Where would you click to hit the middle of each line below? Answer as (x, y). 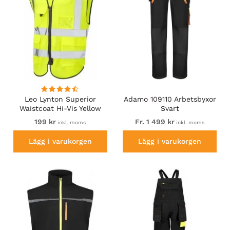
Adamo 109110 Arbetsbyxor (170, 99)
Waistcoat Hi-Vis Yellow (60, 108)
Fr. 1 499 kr (155, 121)
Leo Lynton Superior (60, 99)
